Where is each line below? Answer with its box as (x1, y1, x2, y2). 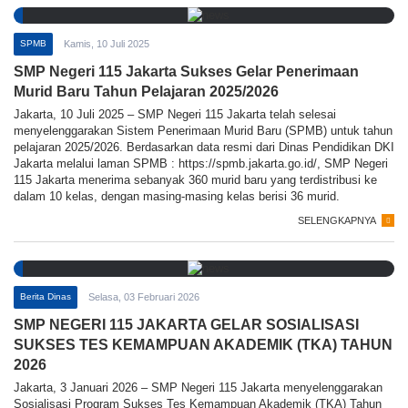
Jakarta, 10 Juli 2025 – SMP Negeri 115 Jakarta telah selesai (14, 107, 336, 122)
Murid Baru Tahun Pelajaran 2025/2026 (14, 84, 279, 100)
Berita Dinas (20, 291, 71, 302)
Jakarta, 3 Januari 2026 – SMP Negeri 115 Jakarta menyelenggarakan (14, 381, 382, 395)
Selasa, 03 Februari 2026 (88, 291, 199, 303)
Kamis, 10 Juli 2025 (64, 38, 149, 50)
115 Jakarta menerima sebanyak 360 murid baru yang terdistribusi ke (14, 173, 377, 188)
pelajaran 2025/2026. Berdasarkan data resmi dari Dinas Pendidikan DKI (14, 140, 394, 155)
